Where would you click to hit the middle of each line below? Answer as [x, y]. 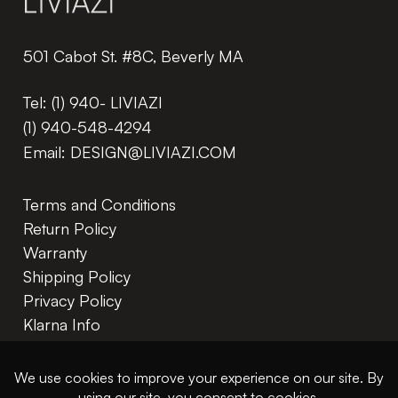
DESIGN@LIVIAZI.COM [153, 151]
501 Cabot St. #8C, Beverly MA [133, 56]
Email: [47, 151]
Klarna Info [62, 324]
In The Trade [67, 348]
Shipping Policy [77, 276]
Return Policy [70, 228]
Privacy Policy [72, 300]
